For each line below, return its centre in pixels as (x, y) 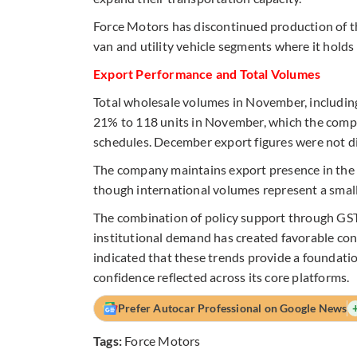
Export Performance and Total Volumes (207, 73)
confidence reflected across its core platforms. (222, 277)
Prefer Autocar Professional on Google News (233, 308)
